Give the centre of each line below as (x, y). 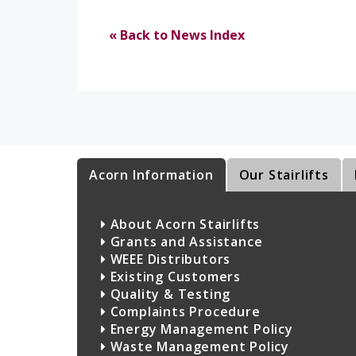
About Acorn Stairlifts (183, 224)
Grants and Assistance (184, 242)
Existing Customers (174, 277)
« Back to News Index (177, 35)
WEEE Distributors (168, 259)
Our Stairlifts (284, 175)
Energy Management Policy (199, 329)
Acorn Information (151, 175)
